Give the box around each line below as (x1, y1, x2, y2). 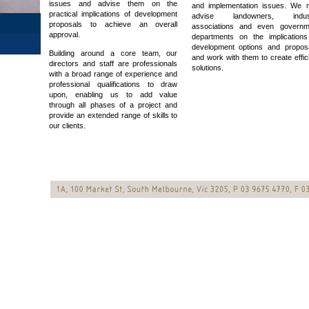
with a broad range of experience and (49, 70, 178, 78)
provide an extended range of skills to (49, 111, 178, 119)
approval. (49, 30, 81, 39)
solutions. (191, 63, 223, 72)
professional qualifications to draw (49, 80, 178, 88)
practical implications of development (49, 10, 178, 18)
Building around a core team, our (49, 49, 178, 57)
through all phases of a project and (49, 101, 178, 109)
